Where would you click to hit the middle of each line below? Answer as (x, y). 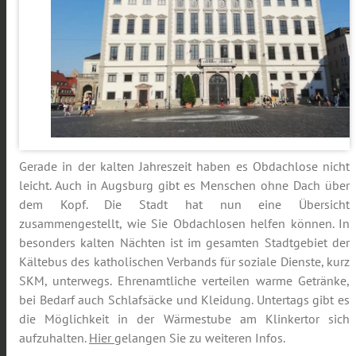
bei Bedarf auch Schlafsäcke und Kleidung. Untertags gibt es (184, 300)
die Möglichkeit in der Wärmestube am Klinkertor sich (184, 319)
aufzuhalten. (54, 338)
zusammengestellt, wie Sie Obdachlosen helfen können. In (184, 224)
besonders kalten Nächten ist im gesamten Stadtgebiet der (184, 243)
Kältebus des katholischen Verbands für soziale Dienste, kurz (184, 262)
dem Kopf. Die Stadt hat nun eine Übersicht (184, 205)
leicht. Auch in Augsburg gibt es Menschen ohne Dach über (184, 186)
